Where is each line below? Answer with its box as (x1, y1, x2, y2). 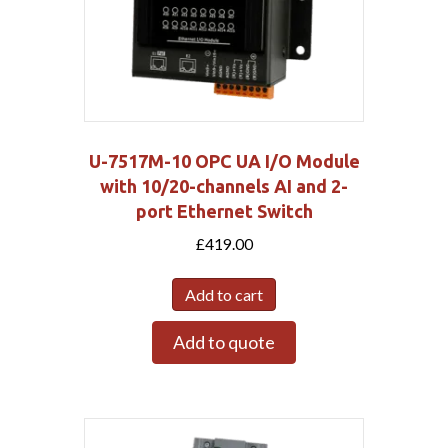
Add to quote (173, 331, 275, 354)
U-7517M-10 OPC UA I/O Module (88, 150, 360, 171)
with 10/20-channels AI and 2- (100, 175, 348, 196)
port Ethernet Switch (135, 200, 313, 221)
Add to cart (185, 285, 263, 305)
